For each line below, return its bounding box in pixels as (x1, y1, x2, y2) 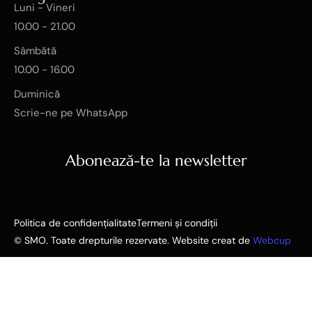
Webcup (253, 234, 291, 247)
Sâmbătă (14, 44, 56, 58)
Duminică (14, 87, 60, 102)
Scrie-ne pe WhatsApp (14, 106, 127, 120)
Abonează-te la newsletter (65, 151, 247, 171)
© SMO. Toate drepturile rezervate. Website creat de (14, 234, 253, 247)
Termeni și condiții (136, 217, 217, 230)
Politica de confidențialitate (14, 217, 136, 230)
